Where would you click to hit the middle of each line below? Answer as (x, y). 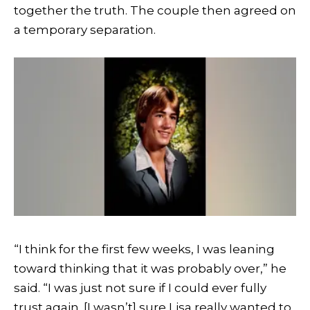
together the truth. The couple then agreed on (155, 11)
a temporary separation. (85, 30)
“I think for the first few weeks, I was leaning (144, 249)
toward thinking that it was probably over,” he (150, 268)
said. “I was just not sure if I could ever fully (140, 288)
